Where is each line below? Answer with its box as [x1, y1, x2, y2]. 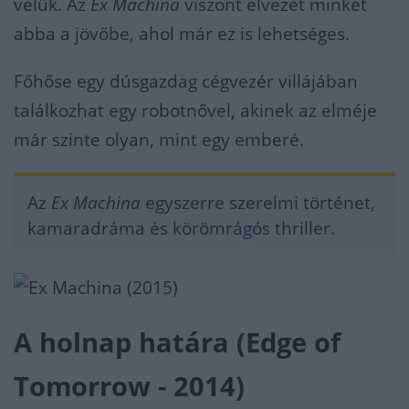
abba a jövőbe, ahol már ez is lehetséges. [14, 21, 359, 46]
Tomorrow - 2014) [14, 368, 245, 404]
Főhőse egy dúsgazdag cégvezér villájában [14, 68, 358, 93]
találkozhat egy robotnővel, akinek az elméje [14, 98, 377, 122]
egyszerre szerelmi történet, [141, 190, 375, 215]
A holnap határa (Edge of [14, 324, 341, 360]
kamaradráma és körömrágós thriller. [27, 215, 335, 240]
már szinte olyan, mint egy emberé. [14, 127, 304, 152]
